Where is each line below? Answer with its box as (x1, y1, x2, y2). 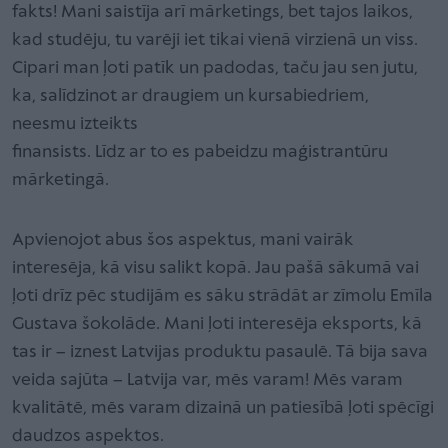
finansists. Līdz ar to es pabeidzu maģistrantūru (12, 142, 388, 162)
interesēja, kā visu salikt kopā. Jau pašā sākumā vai (12, 258, 419, 278)
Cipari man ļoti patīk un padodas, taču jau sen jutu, (12, 58, 418, 78)
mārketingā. (12, 170, 109, 190)
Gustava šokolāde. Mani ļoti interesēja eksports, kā (12, 314, 422, 334)
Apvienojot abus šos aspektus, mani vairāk (12, 230, 354, 250)
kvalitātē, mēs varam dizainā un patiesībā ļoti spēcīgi (12, 398, 434, 418)
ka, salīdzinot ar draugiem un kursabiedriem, (12, 86, 369, 106)
